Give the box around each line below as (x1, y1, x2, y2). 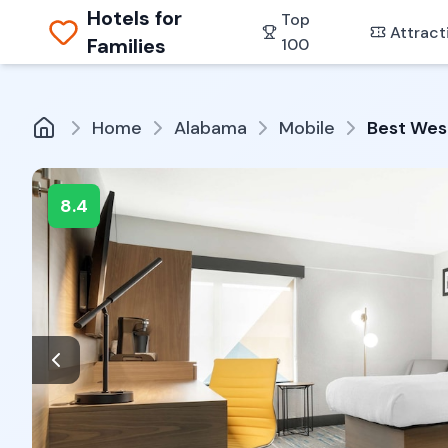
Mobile (279, 116, 335, 140)
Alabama (174, 116, 247, 140)
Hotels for (87, 5, 183, 31)
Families (87, 33, 167, 59)
